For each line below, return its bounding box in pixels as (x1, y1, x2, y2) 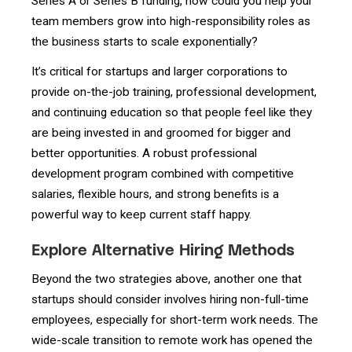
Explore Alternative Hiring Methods (31, 243, 295, 259)
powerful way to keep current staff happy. (31, 207, 251, 222)
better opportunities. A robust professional (31, 145, 257, 160)
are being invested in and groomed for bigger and (31, 125, 291, 140)
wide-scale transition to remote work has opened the (31, 333, 313, 347)
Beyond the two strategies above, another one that (31, 272, 302, 286)
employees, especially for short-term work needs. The (31, 313, 318, 327)
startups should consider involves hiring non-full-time (31, 292, 309, 306)
